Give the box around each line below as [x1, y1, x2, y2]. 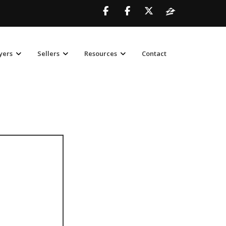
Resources [84, 49, 117, 58]
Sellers [37, 49, 60, 58]
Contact [142, 49, 166, 58]
